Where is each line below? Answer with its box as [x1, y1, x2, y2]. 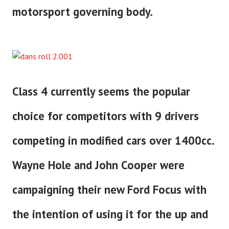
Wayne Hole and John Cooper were [12, 157, 185, 172]
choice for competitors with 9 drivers [12, 108, 199, 123]
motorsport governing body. [12, 4, 153, 19]
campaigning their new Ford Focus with [12, 181, 207, 197]
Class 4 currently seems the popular [12, 83, 190, 99]
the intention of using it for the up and [12, 206, 208, 221]
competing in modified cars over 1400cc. [12, 132, 214, 148]
